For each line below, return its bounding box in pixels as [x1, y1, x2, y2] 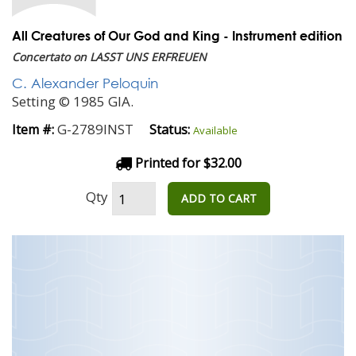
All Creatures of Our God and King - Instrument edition [12, 28, 342, 43]
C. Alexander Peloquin [12, 75, 158, 91]
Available [193, 123, 238, 137]
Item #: [12, 121, 54, 138]
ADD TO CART [181, 191, 257, 206]
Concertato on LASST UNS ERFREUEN [12, 49, 207, 64]
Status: [149, 121, 190, 138]
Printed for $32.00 [131, 154, 242, 172]
